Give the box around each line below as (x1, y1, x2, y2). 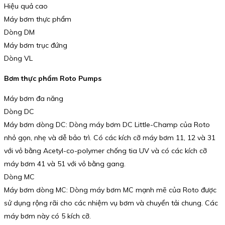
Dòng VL (4, 54, 33, 63)
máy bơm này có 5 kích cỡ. (4, 211, 91, 220)
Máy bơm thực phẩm (4, 15, 71, 24)
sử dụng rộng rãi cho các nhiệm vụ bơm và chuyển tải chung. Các (4, 198, 218, 207)
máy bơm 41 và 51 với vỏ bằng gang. (4, 159, 126, 168)
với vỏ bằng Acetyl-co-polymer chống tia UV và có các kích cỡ (4, 146, 207, 155)
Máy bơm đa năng (4, 93, 63, 103)
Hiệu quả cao (4, 2, 48, 11)
